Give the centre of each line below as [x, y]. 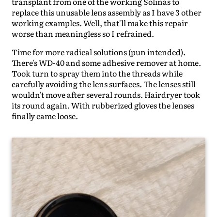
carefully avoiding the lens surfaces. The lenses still [104, 84]
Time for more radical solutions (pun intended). [99, 52]
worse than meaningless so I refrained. [83, 34]
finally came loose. [45, 116]
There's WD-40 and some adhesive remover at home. [106, 63]
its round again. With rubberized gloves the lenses [103, 105]
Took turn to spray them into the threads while [97, 73]
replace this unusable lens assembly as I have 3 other [107, 12]
